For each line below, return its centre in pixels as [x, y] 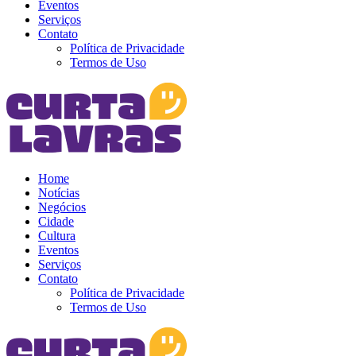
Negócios [62, 207]
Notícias [59, 193]
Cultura [57, 236]
